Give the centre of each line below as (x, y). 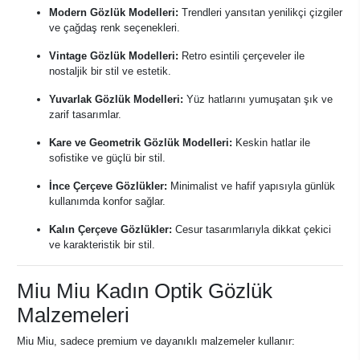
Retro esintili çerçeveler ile (241, 56)
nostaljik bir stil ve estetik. (110, 71)
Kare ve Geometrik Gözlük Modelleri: (141, 143)
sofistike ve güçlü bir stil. (107, 158)
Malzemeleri (73, 315)
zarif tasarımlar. (85, 115)
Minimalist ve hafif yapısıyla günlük (251, 186)
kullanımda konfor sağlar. (107, 201)
